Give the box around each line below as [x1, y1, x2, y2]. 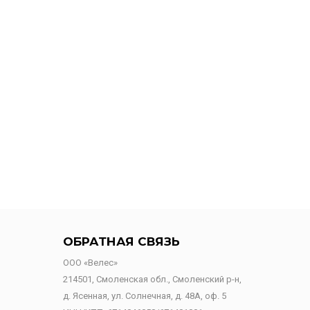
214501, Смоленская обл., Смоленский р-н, [63, 274, 241, 284]
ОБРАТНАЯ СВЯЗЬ [63, 235, 180, 248]
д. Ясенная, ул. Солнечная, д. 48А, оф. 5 [63, 291, 226, 301]
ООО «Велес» [63, 257, 118, 268]
